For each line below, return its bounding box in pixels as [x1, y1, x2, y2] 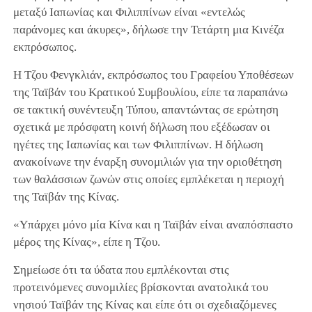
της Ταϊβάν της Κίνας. [13, 189, 119, 203]
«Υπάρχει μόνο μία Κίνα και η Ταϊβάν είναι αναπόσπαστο [13, 217, 293, 231]
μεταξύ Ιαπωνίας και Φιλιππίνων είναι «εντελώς [13, 5, 245, 19]
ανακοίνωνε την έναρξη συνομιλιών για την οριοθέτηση [13, 155, 282, 169]
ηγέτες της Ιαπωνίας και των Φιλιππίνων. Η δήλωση [13, 137, 263, 151]
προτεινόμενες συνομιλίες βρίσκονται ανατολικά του [13, 280, 268, 294]
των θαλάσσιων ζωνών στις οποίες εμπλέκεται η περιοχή [13, 172, 284, 186]
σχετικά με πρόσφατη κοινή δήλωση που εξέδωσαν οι [13, 120, 270, 134]
